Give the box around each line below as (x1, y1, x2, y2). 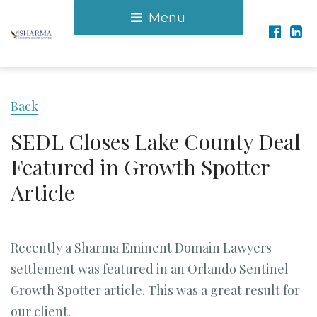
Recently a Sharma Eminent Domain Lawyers (11, 239, 272, 256)
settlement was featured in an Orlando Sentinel (11, 260, 289, 277)
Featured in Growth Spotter (11, 153, 270, 181)
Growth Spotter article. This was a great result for (11, 282, 300, 299)
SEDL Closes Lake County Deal (11, 127, 301, 156)
